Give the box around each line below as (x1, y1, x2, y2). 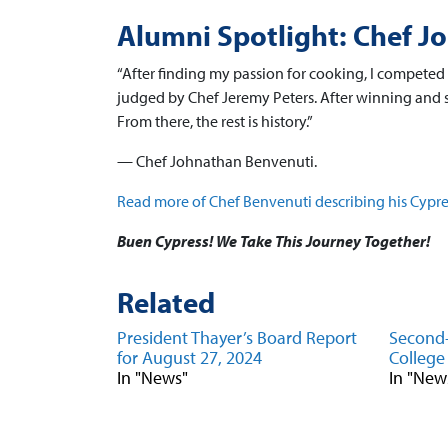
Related (117, 283, 215, 321)
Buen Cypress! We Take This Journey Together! (117, 231, 430, 251)
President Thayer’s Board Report (117, 326, 357, 349)
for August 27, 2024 (117, 346, 262, 369)
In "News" (117, 366, 188, 389)
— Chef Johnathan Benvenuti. (117, 151, 317, 171)
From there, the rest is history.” (117, 111, 313, 131)
